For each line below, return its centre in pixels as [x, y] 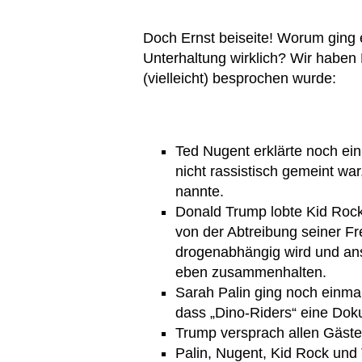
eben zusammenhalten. [251, 273]
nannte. [200, 192]
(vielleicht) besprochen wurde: [240, 79]
